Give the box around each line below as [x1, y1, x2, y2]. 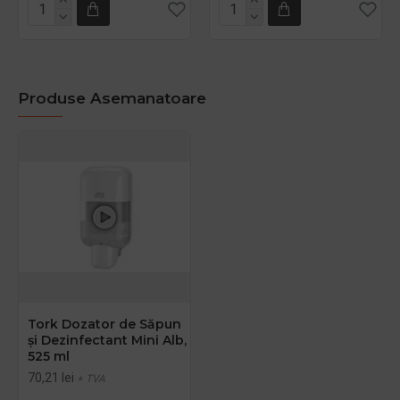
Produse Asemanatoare [18, 88, 206, 107]
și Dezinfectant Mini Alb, [28, 331, 187, 348]
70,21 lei [28, 370, 74, 385]
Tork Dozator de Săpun [28, 315, 181, 332]
